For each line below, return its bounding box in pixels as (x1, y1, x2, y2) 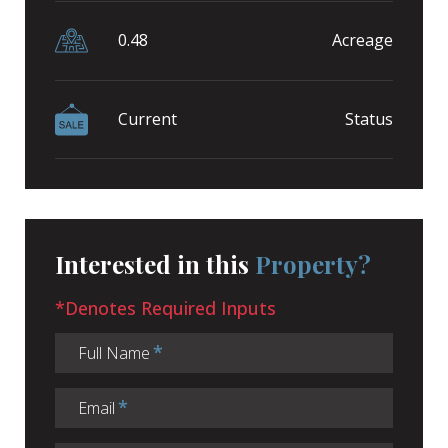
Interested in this (55, 247, 255, 280)
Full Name (78, 341, 150, 364)
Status (345, 108, 393, 131)
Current (118, 108, 177, 131)
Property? (255, 247, 371, 280)
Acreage (332, 29, 393, 52)
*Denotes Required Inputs (55, 295, 276, 320)
